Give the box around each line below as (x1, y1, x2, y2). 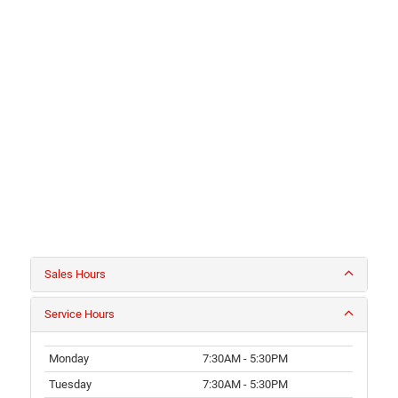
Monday (49, 352, 90, 366)
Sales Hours (44, 267, 107, 282)
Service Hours (44, 307, 115, 322)
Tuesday (49, 378, 92, 392)
